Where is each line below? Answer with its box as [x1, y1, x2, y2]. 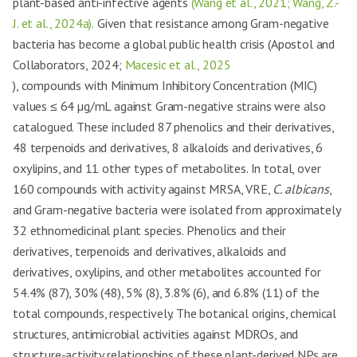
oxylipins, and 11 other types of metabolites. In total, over [13, 160, 321, 176]
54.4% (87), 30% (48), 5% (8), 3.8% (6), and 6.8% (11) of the [13, 284, 320, 300]
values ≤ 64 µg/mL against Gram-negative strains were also [13, 98, 326, 114]
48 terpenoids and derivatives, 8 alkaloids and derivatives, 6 [13, 139, 324, 155]
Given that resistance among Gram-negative [94, 15, 329, 31]
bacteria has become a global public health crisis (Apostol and [13, 36, 335, 52]
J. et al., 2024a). [13, 15, 95, 31]
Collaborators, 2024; [13, 57, 125, 73]
